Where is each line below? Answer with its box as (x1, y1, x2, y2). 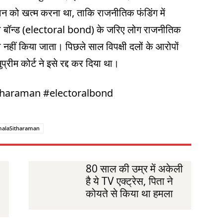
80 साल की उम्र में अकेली (85, 162, 183, 176)
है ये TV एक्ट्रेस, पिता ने (85, 174, 173, 188)
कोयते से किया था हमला (85, 186, 173, 201)
